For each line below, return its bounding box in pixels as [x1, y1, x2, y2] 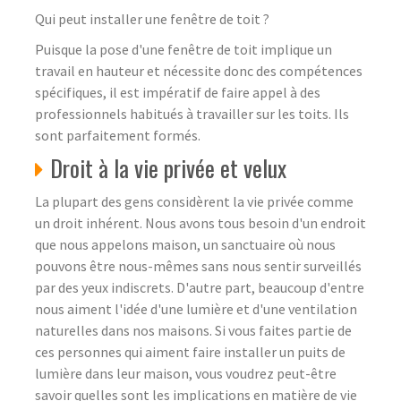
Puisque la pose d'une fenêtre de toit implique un [35, 39, 332, 58]
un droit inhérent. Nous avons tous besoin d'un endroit [35, 213, 366, 232]
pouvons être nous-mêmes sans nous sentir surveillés [35, 256, 362, 275]
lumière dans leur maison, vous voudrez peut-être [35, 363, 337, 382]
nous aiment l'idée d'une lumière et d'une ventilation [35, 299, 357, 318]
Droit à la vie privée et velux [50, 149, 286, 185]
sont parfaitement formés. [35, 125, 200, 144]
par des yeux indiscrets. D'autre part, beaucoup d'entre [35, 277, 364, 296]
